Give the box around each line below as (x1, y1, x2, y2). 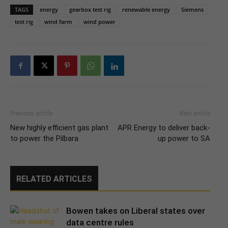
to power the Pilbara (10, 134, 78, 144)
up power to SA (158, 134, 210, 144)
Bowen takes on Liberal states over (66, 206, 205, 216)
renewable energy (122, 6, 170, 14)
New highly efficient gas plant (10, 123, 108, 133)
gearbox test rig (69, 6, 111, 14)
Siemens (181, 6, 204, 14)
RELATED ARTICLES (16, 174, 92, 184)
